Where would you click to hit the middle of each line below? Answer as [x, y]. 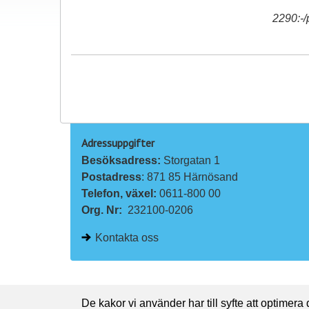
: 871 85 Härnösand [190, 177]
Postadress [111, 177]
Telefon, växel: [120, 194]
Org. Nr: [102, 210]
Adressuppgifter [118, 143]
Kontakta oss [127, 238]
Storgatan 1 [192, 161]
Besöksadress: [122, 161]
